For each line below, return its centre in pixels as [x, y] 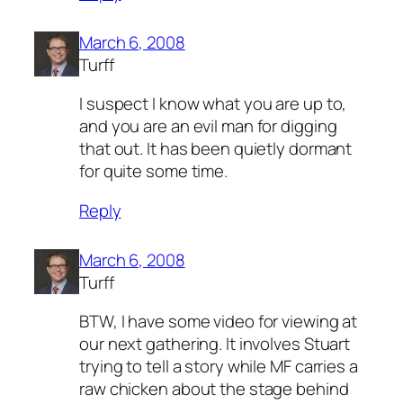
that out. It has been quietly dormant [216, 149]
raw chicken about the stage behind [214, 389]
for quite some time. [153, 171]
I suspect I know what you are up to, [213, 104]
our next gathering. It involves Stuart [215, 344]
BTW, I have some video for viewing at [219, 322]
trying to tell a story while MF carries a [219, 367]
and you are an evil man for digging [208, 126]
